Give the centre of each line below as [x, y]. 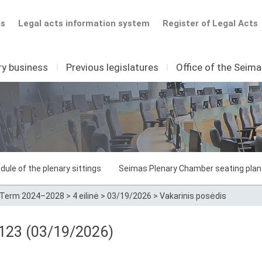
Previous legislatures [112, 67]
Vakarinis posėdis [193, 196]
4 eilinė [86, 196]
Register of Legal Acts [210, 23]
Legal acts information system [84, 23]
